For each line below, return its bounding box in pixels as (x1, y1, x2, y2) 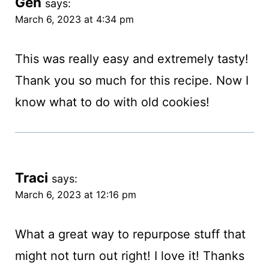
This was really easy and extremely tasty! (14, 52, 249, 67)
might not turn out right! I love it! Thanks (14, 249, 244, 264)
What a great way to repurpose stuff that (14, 227, 246, 242)
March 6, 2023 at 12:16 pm (14, 189, 136, 201)
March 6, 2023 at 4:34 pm (14, 13, 134, 26)
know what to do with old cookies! (14, 95, 210, 110)
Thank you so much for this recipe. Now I (14, 73, 249, 88)
